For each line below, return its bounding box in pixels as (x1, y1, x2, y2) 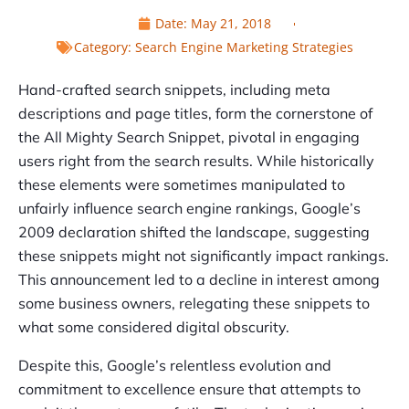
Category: (73, 38, 135, 57)
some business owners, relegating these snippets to (18, 294, 370, 313)
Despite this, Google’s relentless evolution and (18, 356, 331, 375)
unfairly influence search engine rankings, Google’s (18, 199, 361, 218)
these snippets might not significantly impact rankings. (18, 246, 389, 266)
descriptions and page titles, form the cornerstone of (18, 104, 372, 123)
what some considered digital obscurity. (18, 318, 289, 337)
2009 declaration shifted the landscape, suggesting (18, 223, 370, 242)
